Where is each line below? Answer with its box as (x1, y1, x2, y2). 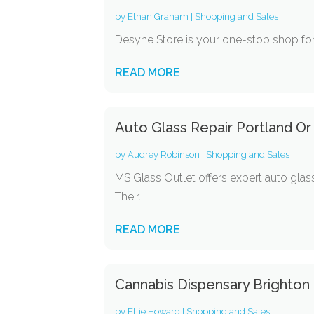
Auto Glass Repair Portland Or (115, 119, 312, 136)
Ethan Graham (128, 11, 189, 22)
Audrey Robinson (128, 149, 200, 160)
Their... (115, 190, 146, 203)
